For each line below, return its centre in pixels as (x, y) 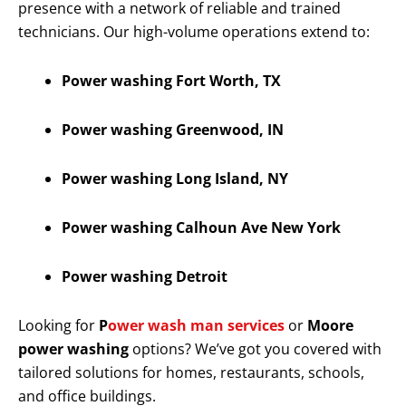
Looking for (58, 326)
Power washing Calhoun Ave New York (201, 228)
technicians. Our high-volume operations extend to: (194, 32)
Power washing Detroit (145, 277)
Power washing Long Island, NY (175, 179)
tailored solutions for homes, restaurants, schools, (191, 373)
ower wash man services (196, 326)
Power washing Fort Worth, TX (171, 81)
